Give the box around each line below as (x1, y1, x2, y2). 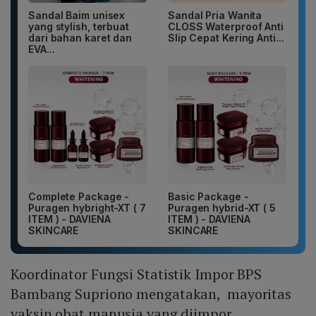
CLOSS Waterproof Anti (168, 20, 284, 33)
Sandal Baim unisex (28, 9, 126, 22)
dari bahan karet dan (28, 32, 132, 44)
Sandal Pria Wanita (168, 9, 262, 22)
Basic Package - (168, 190, 249, 203)
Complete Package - (28, 190, 130, 203)
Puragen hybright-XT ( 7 (28, 202, 146, 214)
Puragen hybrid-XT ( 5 (168, 202, 276, 214)
